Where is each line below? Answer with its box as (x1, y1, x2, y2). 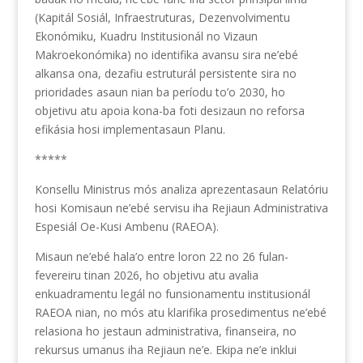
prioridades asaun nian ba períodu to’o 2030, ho (34, 83, 285, 100)
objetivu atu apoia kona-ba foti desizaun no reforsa (34, 102, 305, 118)
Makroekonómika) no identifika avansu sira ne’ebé (34, 46, 298, 62)
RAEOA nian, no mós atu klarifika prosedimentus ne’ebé (34, 304, 327, 320)
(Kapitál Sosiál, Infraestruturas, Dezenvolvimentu (34, 9, 290, 25)
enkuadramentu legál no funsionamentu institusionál (34, 285, 310, 301)
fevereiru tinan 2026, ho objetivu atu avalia (34, 267, 258, 283)
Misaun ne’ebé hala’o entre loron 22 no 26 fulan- (34, 248, 288, 264)
